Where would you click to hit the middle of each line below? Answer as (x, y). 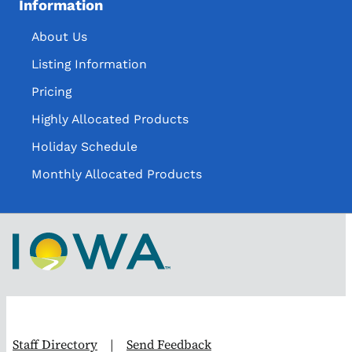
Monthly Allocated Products (117, 174)
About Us (59, 36)
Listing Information (89, 64)
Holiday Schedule (84, 146)
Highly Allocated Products (110, 119)
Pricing (51, 91)
